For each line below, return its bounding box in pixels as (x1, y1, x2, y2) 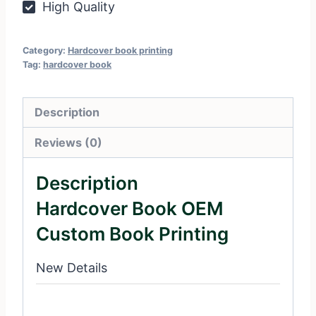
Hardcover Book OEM (36, 197, 224, 219)
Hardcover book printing (68, 45, 173, 56)
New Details (36, 260, 107, 275)
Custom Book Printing (36, 222, 229, 245)
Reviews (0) (35, 135, 103, 150)
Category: (23, 45, 68, 56)
